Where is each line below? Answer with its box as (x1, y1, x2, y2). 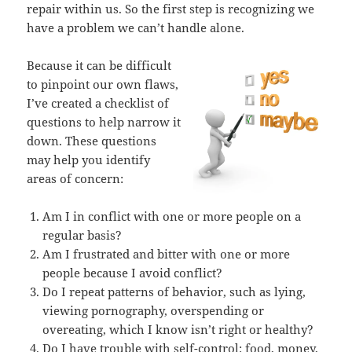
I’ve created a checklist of (27, 95, 170, 112)
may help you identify (27, 152, 151, 168)
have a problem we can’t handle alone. (27, 20, 245, 36)
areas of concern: (27, 170, 124, 187)
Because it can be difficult (27, 57, 172, 74)
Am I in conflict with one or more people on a (42, 208, 302, 225)
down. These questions (27, 133, 157, 149)
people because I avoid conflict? (42, 265, 223, 281)
